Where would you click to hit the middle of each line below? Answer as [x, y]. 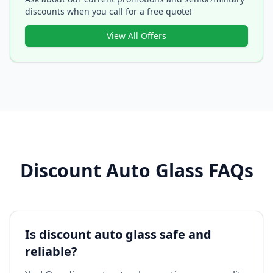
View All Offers [136, 36]
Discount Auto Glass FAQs [136, 170]
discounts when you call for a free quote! [108, 11]
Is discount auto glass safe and [118, 234]
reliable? [51, 251]
